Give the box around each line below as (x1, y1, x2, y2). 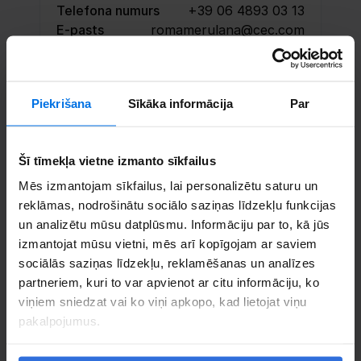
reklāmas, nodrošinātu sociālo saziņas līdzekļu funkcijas (19, 197, 336, 212)
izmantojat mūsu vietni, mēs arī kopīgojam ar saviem (19, 236, 317, 251)
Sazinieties (163, 109, 216, 121)
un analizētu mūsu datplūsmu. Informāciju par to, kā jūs (19, 217, 330, 231)
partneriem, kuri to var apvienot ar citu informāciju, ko (19, 275, 319, 289)
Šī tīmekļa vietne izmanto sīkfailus (19, 153, 216, 167)
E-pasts (56, 22, 104, 38)
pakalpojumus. (19, 313, 101, 328)
